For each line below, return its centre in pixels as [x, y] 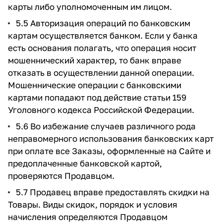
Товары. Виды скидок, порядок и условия [93, 204]
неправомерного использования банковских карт [111, 139]
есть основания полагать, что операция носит [102, 48]
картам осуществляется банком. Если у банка [103, 35]
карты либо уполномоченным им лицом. [90, 7]
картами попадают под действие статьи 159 [97, 97]
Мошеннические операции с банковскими [95, 85]
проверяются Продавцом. [61, 176]
